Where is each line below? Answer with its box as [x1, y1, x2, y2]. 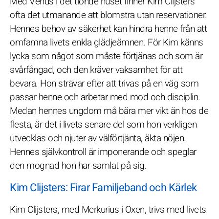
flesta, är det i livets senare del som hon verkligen [10, 117, 197, 131]
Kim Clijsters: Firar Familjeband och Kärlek [10, 179, 197, 196]
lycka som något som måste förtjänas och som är [10, 49, 202, 63]
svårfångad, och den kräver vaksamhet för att [10, 63, 182, 77]
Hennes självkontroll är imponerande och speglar [10, 145, 197, 159]
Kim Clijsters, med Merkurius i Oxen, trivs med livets [10, 202, 206, 217]
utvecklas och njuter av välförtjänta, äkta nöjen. [10, 131, 186, 145]
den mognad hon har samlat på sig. [10, 158, 147, 173]
